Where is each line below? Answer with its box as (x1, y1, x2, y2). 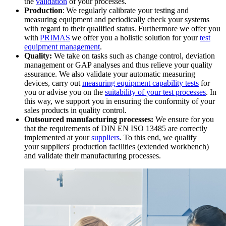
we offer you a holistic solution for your (70, 33, 200, 42)
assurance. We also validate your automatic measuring (24, 69, 195, 78)
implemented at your (24, 133, 91, 142)
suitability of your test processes (105, 87, 206, 96)
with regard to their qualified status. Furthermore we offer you (24, 24, 220, 33)
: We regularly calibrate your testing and (63, 6, 189, 15)
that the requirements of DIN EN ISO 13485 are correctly (24, 124, 207, 133)
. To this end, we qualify (120, 133, 197, 142)
